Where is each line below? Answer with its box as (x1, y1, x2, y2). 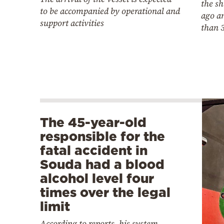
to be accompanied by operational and (40, 4, 180, 17)
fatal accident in (40, 143, 147, 158)
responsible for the (40, 129, 165, 144)
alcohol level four (40, 171, 154, 186)
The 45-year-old (40, 115, 146, 130)
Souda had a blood (40, 157, 164, 172)
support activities (40, 16, 104, 29)
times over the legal (40, 185, 170, 200)
